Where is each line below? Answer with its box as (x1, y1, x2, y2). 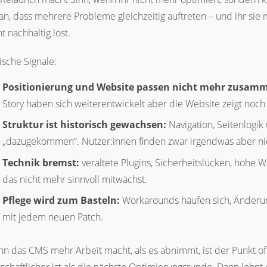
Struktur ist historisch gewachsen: (2, 118, 166, 131)
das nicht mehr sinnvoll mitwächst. (2, 172, 147, 186)
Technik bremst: (2, 156, 79, 169)
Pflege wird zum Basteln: (2, 194, 120, 207)
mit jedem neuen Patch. (2, 210, 103, 223)
